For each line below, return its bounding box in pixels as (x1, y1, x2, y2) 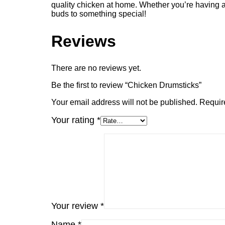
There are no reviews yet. (51, 64, 141, 73)
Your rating (51, 115, 97, 126)
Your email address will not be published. (51, 98, 197, 107)
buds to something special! (51, 10, 146, 19)
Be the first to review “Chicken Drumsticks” (51, 81, 201, 90)
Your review (51, 201, 100, 211)
